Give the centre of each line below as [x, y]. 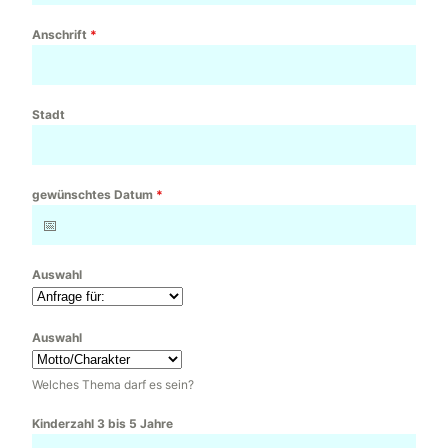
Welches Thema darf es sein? [113, 385]
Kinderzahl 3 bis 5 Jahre [102, 424]
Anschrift [61, 35]
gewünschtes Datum [94, 195]
